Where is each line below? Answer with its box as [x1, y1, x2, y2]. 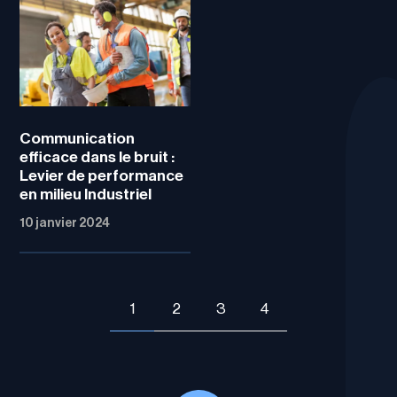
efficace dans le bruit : [19, 149, 175, 165]
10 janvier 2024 [19, 216, 111, 230]
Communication [19, 130, 136, 146]
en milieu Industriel [19, 186, 152, 202]
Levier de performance [19, 167, 184, 183]
